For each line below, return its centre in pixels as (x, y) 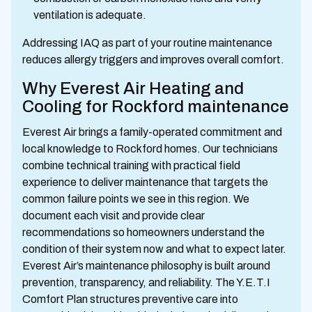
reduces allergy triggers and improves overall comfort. (153, 60)
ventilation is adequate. (90, 15)
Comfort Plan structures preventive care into (130, 299)
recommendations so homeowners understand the (143, 232)
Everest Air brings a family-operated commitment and (152, 132)
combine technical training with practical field (131, 165)
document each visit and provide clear (114, 216)
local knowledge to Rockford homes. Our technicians (150, 149)
